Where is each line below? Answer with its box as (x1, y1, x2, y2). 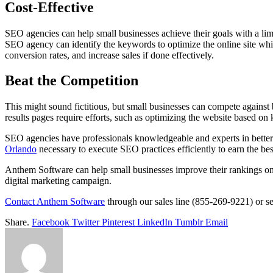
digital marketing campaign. (5, 175, 112, 186)
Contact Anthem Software (5, 196, 105, 207)
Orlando (5, 144, 37, 155)
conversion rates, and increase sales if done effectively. (5, 49, 214, 60)
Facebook (32, 217, 69, 228)
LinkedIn (137, 217, 172, 228)
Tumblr (175, 217, 203, 228)
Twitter (72, 217, 99, 228)
